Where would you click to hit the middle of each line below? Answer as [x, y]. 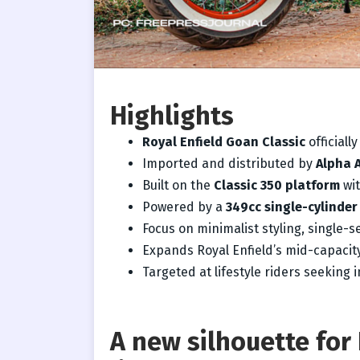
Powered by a [184, 207]
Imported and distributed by [229, 163]
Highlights [172, 115]
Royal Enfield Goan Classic [224, 141]
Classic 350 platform [277, 185]
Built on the [178, 185]
